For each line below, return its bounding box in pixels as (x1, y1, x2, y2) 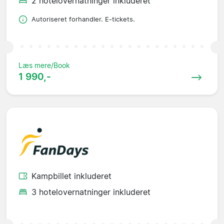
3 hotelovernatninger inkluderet (31, 186, 150, 197)
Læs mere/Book (18, 61, 70, 70)
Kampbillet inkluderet (31, 170, 111, 181)
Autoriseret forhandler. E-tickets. (31, 15, 135, 23)
